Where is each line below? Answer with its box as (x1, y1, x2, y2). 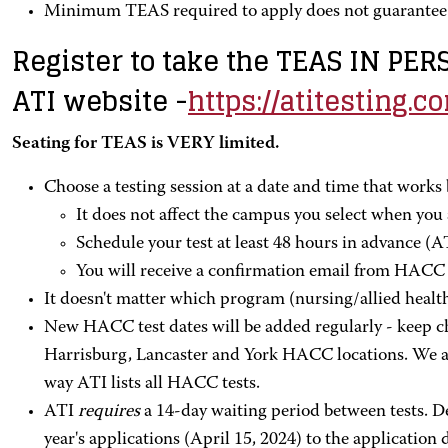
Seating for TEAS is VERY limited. (12, 135, 287, 153)
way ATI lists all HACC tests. (44, 375, 260, 393)
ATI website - (12, 78, 188, 125)
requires (78, 403, 144, 421)
